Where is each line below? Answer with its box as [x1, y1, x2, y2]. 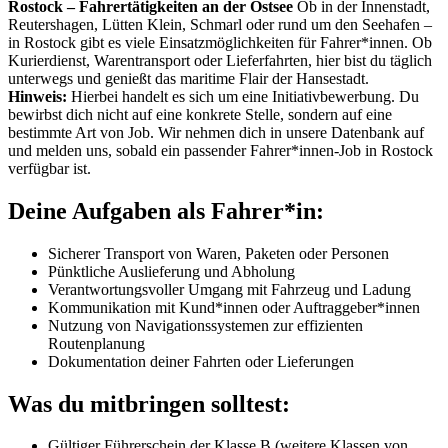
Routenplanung [48, 334, 145, 352]
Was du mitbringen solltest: [8, 390, 290, 417]
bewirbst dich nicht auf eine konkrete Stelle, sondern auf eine [8, 105, 392, 123]
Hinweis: [8, 87, 67, 105]
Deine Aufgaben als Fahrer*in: [8, 197, 324, 224]
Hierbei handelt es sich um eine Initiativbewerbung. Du [67, 87, 419, 105]
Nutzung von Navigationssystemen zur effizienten [48, 316, 363, 334]
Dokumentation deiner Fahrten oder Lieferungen [48, 352, 354, 370]
